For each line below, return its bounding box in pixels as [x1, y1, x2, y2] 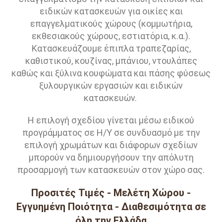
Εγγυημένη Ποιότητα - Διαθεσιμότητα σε [16, 201, 206, 213]
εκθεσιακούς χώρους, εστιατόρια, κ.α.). [32, 31, 190, 41]
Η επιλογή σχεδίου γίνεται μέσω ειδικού [28, 115, 194, 125]
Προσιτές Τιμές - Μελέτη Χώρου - [31, 187, 191, 199]
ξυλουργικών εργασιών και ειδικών [39, 80, 183, 91]
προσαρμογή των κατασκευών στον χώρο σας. [17, 165, 205, 175]
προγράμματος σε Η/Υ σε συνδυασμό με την [22, 127, 200, 138]
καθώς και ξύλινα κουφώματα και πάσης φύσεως [11, 68, 211, 78]
